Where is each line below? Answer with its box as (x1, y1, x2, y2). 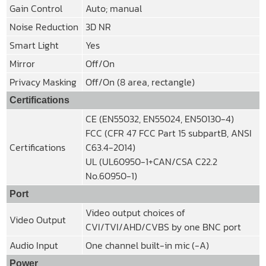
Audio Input (9, 237, 58, 252)
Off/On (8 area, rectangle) (85, 74, 195, 89)
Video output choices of (85, 205, 185, 220)
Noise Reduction (9, 19, 78, 34)
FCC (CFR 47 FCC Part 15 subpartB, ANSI (85, 125, 252, 140)
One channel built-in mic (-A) (85, 237, 209, 252)
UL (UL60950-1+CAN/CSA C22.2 (85, 154, 217, 169)
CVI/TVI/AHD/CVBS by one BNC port (85, 219, 241, 234)
